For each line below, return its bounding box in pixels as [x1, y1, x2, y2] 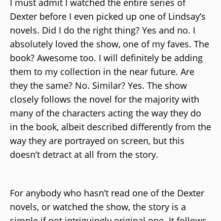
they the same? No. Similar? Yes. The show [10, 79, 187, 91]
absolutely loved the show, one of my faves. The [10, 37, 209, 50]
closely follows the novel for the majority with [10, 93, 199, 105]
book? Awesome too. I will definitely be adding [10, 51, 203, 64]
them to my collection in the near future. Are [10, 65, 194, 77]
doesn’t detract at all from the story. [10, 148, 158, 160]
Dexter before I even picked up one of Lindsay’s [10, 10, 206, 22]
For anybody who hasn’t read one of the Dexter [10, 186, 204, 199]
